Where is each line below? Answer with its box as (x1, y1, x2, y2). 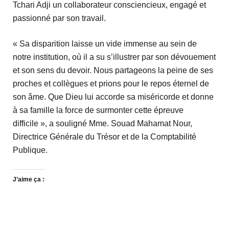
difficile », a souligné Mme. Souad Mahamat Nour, (13, 119, 192, 128)
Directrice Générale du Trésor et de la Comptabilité (13, 132, 196, 142)
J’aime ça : (13, 176, 44, 184)
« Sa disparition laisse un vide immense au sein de (13, 39, 197, 49)
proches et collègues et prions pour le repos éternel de (13, 79, 209, 88)
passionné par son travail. (13, 13, 106, 22)
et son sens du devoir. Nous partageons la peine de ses (13, 66, 213, 75)
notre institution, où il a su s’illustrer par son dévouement (13, 53, 216, 62)
